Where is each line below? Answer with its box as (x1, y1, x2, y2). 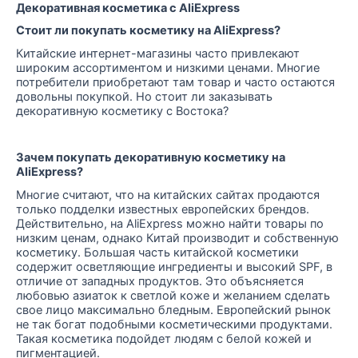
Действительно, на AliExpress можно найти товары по (16, 216, 324, 231)
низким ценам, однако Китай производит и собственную (16, 230, 339, 245)
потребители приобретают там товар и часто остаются (16, 75, 335, 89)
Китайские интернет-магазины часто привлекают (16, 46, 300, 61)
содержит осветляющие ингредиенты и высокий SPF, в (16, 259, 332, 274)
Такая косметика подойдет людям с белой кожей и (16, 331, 312, 346)
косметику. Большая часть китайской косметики (16, 245, 299, 260)
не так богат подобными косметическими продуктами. (16, 316, 332, 332)
